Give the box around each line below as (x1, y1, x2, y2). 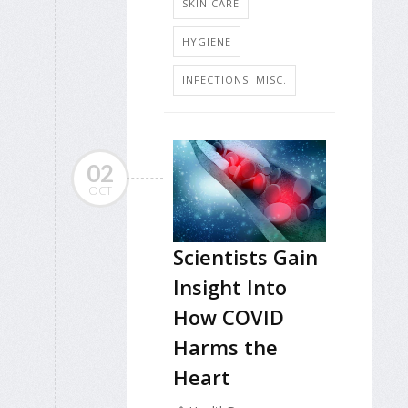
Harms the (173, 332, 278, 361)
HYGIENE (182, 34, 231, 48)
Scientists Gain (173, 242, 318, 270)
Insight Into (173, 272, 287, 301)
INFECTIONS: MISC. (182, 72, 287, 87)
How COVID (173, 302, 284, 331)
